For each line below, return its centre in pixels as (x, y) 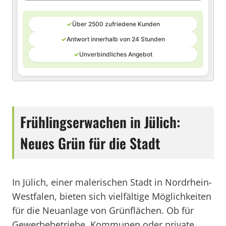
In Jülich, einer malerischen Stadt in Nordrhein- (112, 182)
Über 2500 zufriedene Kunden (116, 24)
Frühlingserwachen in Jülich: (100, 122)
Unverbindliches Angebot (116, 54)
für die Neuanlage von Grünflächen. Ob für (103, 210)
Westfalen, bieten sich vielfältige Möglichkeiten (112, 196)
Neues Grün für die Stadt (90, 143)
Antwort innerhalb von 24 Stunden (116, 39)
